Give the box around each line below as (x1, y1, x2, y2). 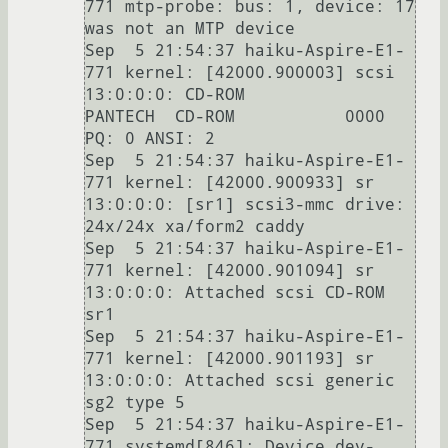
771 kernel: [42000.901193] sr (85, 348, 375, 368)
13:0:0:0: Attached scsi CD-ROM (85, 282, 385, 302)
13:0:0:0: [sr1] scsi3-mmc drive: (85, 194, 405, 214)
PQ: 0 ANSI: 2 (85, 128, 215, 148)
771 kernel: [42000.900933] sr (85, 172, 375, 192)
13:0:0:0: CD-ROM (85, 84, 245, 104)
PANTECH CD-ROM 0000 (85, 106, 385, 126)
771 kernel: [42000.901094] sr (85, 260, 375, 280)
